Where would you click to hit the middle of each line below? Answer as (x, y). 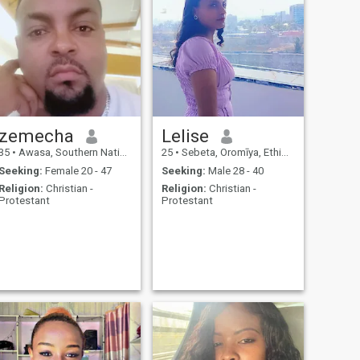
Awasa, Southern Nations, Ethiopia (67, 153)
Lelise (185, 136)
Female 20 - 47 (77, 170)
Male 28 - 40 (234, 170)
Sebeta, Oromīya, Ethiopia (230, 153)
